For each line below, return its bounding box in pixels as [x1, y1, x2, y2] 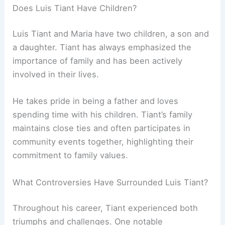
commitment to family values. [13, 150, 129, 161]
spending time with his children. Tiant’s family [13, 109, 193, 120]
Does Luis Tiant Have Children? [13, 3, 137, 13]
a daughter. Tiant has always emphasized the [13, 42, 192, 53]
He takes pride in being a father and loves [13, 96, 179, 106]
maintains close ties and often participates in [13, 123, 191, 134]
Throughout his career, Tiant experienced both [13, 203, 198, 213]
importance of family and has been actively [13, 56, 183, 66]
